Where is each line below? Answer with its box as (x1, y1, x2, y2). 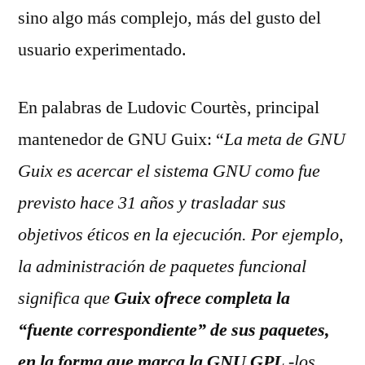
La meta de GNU (224, 128, 345, 151)
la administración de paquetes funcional (18, 255, 306, 278)
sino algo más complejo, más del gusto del (18, 7, 321, 29)
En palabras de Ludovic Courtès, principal (18, 96, 319, 119)
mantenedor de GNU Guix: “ (18, 128, 224, 151)
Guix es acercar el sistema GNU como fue (18, 160, 320, 182)
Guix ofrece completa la (114, 287, 290, 310)
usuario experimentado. (18, 38, 187, 61)
